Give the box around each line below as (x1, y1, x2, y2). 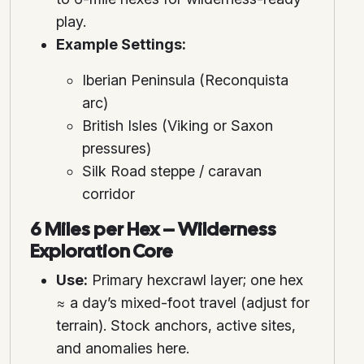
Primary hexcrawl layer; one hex (88, 271, 303, 289)
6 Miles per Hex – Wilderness (30, 217, 276, 242)
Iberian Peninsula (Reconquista (82, 71, 288, 89)
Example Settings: (56, 36, 186, 54)
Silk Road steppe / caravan (82, 162, 262, 180)
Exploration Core (30, 239, 173, 264)
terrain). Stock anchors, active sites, (56, 317, 296, 335)
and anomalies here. (56, 340, 189, 357)
